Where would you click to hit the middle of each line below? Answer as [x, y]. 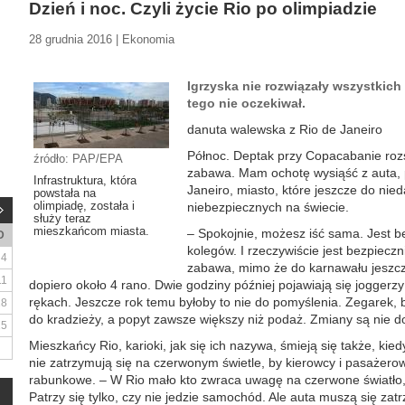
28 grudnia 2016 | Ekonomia [102, 39]
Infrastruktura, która [85, 180]
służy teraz [62, 218]
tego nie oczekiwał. [246, 103]
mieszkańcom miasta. [91, 231]
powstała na [65, 193]
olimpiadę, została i [84, 206]
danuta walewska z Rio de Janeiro [285, 129]
